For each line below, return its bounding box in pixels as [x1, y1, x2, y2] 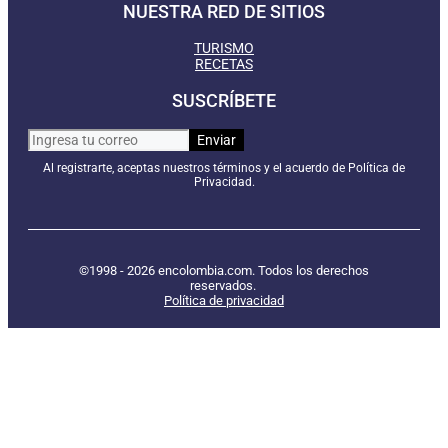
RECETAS [195, 56, 253, 72]
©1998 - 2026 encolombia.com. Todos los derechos [79, 263, 369, 278]
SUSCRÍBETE [172, 90, 276, 111]
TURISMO [194, 40, 254, 56]
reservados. [189, 278, 259, 293]
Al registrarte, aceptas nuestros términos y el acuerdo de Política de [43, 161, 405, 175]
